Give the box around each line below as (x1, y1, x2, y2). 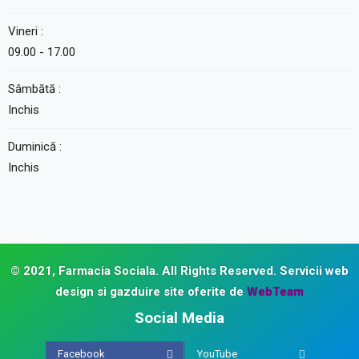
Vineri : (8, 24, 43, 38)
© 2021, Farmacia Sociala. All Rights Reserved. (10, 264, 276, 278)
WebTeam (247, 284, 304, 299)
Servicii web (280, 264, 349, 278)
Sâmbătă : (8, 82, 61, 96)
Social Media (135, 309, 224, 327)
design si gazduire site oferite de (55, 284, 247, 299)
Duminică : (8, 139, 62, 154)
